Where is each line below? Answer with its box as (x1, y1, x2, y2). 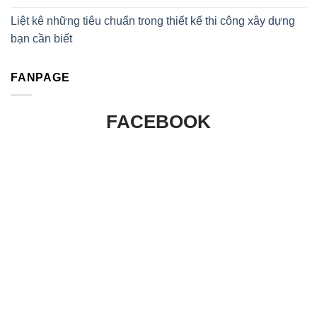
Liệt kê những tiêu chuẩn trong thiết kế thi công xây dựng (11, 15, 295, 28)
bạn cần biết (11, 33, 72, 45)
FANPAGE (11, 71, 70, 84)
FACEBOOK (106, 111, 211, 132)
